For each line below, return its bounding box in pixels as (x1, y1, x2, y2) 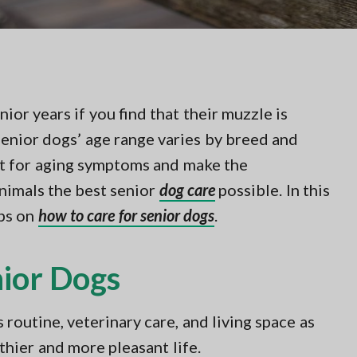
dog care (159, 180, 216, 199)
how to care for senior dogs (37, 206, 215, 225)
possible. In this (215, 180, 330, 199)
